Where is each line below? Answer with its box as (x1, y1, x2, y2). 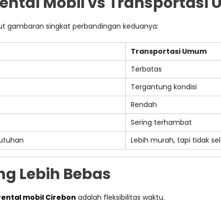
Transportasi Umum (131, 46, 207, 56)
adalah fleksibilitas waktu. (76, 192, 165, 202)
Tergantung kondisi (131, 82, 197, 92)
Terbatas (131, 64, 162, 74)
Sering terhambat (131, 117, 192, 127)
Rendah (131, 100, 157, 110)
